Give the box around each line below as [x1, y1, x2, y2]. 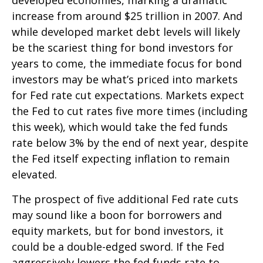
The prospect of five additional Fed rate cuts [12, 191, 238, 206]
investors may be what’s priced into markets [12, 72, 238, 86]
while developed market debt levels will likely [12, 24, 240, 39]
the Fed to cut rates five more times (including [12, 103, 248, 118]
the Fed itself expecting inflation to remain [12, 151, 230, 166]
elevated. [12, 167, 57, 181]
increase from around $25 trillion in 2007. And [12, 8, 242, 23]
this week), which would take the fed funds [12, 119, 228, 134]
